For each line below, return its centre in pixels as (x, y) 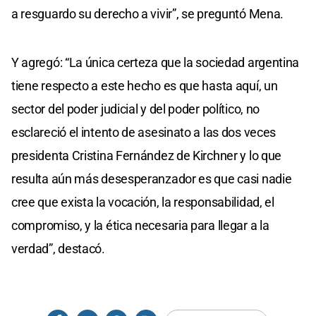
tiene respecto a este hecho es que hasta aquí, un (145, 85)
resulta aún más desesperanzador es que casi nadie (152, 178)
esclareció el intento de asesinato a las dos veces (144, 132)
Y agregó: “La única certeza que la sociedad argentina (156, 62)
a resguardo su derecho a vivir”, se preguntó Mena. (148, 13)
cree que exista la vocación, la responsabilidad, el (143, 202)
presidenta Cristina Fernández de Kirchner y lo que (147, 155)
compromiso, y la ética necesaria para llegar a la (140, 225)
